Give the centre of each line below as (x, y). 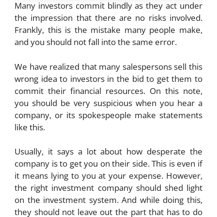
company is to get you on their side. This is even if (108, 164)
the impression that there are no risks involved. (108, 18)
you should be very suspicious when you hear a (108, 103)
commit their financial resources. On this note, (108, 91)
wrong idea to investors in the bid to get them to (108, 78)
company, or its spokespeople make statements (108, 115)
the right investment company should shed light (108, 188)
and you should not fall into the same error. (96, 42)
